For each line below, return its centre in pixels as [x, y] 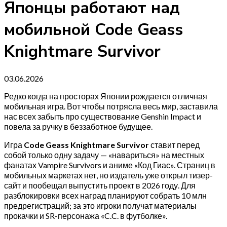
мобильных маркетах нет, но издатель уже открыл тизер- [108, 175]
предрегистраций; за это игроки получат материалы [100, 205]
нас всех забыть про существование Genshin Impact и [103, 116]
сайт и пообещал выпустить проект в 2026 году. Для [100, 185]
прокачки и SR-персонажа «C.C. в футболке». [86, 215]
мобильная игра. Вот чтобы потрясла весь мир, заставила [111, 106]
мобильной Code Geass [93, 30]
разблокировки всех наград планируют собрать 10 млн [105, 195]
